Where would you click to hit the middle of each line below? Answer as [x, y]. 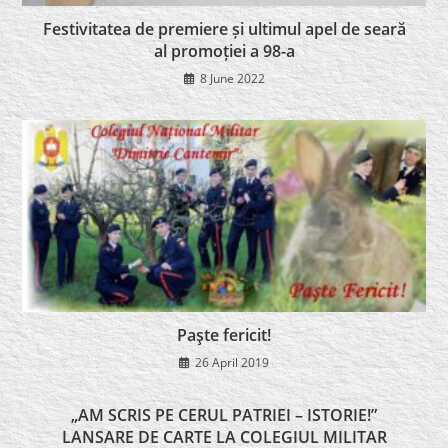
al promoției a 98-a [224, 50]
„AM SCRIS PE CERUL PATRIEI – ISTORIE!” [224, 414]
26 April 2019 [232, 362]
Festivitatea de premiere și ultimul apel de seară [224, 28]
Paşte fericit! [224, 334]
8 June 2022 [232, 78]
